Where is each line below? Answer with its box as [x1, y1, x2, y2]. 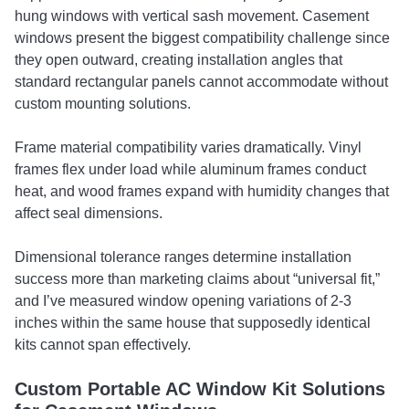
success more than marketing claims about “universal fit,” [15, 271, 380, 287]
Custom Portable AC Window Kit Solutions [15, 379, 385, 399]
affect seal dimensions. [15, 205, 163, 221]
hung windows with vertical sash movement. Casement [15, 8, 369, 24]
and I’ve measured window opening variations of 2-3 [15, 293, 351, 309]
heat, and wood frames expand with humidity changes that [15, 184, 389, 199]
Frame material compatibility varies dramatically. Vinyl [15, 140, 362, 155]
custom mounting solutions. [15, 96, 191, 111]
